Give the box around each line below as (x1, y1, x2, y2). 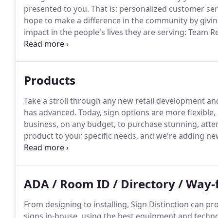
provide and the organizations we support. (24, 50, 182, 61)
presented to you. (24, 3, 89, 14)
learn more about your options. (24, 142, 140, 153)
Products (24, 72, 75, 88)
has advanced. (24, 107, 76, 118)
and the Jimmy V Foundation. (24, 38, 129, 49)
